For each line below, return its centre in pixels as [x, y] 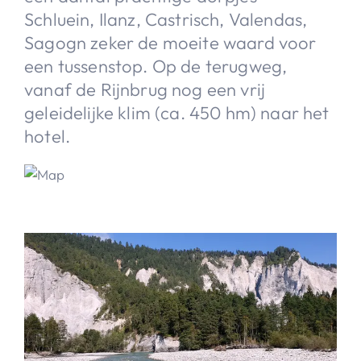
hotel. [48, 136]
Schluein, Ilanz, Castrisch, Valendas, [166, 19]
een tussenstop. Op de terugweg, [156, 66]
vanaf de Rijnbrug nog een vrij [145, 89]
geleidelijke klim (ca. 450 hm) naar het [177, 112]
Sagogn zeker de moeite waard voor [170, 42]
